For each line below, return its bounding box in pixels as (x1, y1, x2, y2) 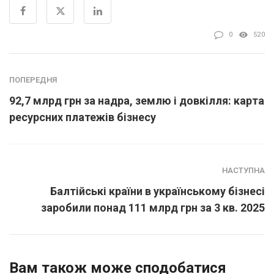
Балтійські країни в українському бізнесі (50, 185, 265, 198)
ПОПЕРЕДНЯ (9, 75, 57, 85)
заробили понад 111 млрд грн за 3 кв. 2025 (41, 201, 265, 215)
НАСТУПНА (222, 166, 265, 176)
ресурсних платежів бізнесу (9, 111, 156, 124)
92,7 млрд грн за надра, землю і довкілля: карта (9, 94, 264, 108)
